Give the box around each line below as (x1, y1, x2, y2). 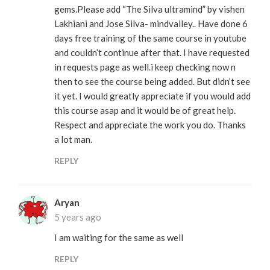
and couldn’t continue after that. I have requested (54, 46, 250, 58)
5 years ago (54, 211, 101, 222)
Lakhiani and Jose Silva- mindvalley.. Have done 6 (54, 17, 248, 29)
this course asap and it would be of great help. (54, 104, 236, 116)
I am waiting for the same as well (54, 231, 183, 243)
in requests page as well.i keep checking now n (54, 61, 236, 72)
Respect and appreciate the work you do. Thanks (54, 119, 246, 130)
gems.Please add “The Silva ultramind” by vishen (54, 3, 245, 14)
